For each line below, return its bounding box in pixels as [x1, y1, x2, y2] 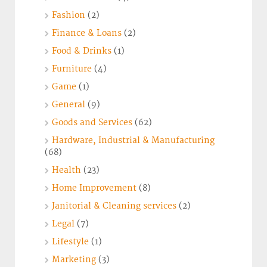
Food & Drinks [52, 46, 111, 57]
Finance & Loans [52, 28, 122, 39]
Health [52, 165, 81, 176]
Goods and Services [52, 117, 132, 128]
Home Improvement [52, 183, 136, 194]
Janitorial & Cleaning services [52, 201, 176, 212]
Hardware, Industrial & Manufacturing [52, 135, 215, 146]
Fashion [52, 10, 85, 21]
